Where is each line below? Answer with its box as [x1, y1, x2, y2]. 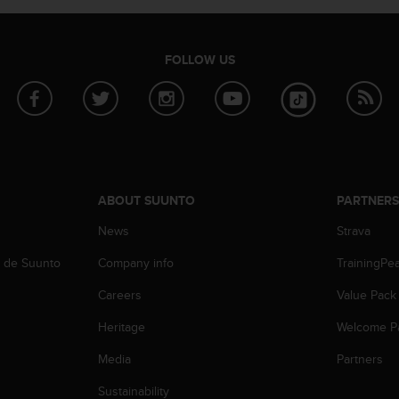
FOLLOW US [164, 51, 235, 69]
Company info [97, 254, 174, 273]
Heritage [97, 318, 145, 337]
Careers [97, 286, 142, 305]
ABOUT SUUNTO [97, 191, 195, 210]
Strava [337, 222, 371, 240]
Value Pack [337, 286, 397, 305]
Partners [337, 350, 384, 369]
